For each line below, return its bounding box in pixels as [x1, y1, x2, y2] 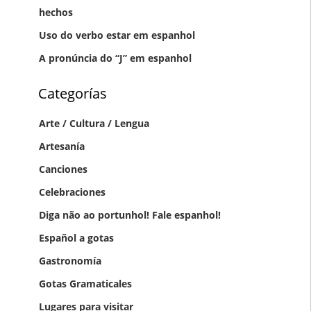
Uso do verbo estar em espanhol [38, 28, 195, 42]
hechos [38, 6, 73, 19]
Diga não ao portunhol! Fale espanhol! [38, 208, 221, 221]
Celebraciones [38, 185, 106, 199]
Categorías [38, 83, 108, 103]
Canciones [38, 162, 87, 176]
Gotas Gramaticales [38, 276, 132, 290]
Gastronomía [38, 253, 101, 267]
